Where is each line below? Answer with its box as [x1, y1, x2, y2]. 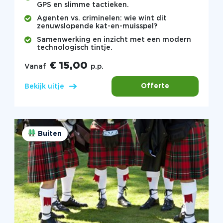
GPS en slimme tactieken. [36, 1, 129, 8]
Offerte [141, 83, 170, 90]
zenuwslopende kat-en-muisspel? [36, 23, 157, 29]
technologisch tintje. [36, 44, 112, 51]
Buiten [37, 131, 62, 137]
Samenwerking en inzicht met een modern [36, 36, 191, 43]
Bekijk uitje [24, 83, 64, 90]
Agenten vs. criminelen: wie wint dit [36, 15, 167, 21]
